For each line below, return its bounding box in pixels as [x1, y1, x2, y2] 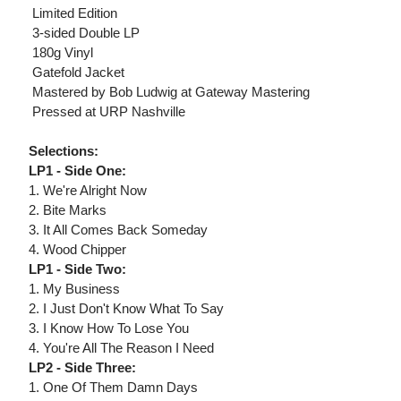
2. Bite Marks [29, 202, 107, 218]
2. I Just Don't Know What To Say [29, 301, 224, 317]
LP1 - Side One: [29, 163, 126, 179]
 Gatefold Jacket [29, 64, 124, 81]
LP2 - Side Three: [29, 360, 136, 376]
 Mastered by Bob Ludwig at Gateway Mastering [29, 84, 310, 100]
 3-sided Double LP [29, 25, 140, 41]
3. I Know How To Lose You [29, 320, 189, 337]
